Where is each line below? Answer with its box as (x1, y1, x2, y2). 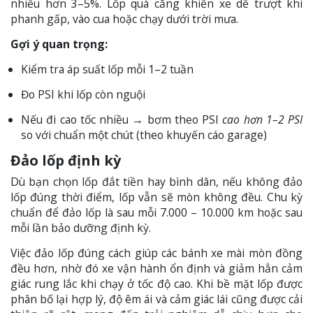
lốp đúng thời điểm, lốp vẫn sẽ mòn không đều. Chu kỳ (10, 189, 303, 205)
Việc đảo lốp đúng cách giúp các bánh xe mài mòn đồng (10, 245, 303, 261)
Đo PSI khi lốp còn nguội (21, 87, 145, 103)
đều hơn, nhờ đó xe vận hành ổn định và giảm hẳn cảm (10, 261, 303, 277)
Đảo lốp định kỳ (10, 151, 121, 170)
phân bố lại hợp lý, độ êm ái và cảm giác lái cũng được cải (10, 291, 303, 307)
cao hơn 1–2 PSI (222, 112, 303, 128)
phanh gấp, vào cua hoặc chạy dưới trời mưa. (10, 11, 238, 27)
